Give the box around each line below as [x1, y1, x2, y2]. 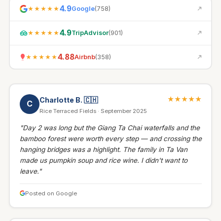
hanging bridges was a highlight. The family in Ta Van [19, 145, 187, 153]
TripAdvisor [71, 29, 109, 37]
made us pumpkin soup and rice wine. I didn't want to [19, 156, 187, 164]
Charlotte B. [39, 95, 84, 104]
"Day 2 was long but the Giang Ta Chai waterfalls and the [19, 123, 200, 132]
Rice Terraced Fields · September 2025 [39, 107, 147, 114]
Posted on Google [25, 189, 77, 197]
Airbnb [74, 53, 95, 61]
